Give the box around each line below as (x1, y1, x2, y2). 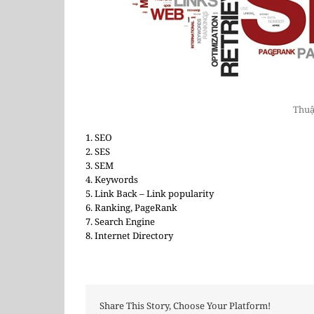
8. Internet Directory (86, 229, 173, 242)
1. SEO (86, 131, 112, 144)
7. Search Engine (86, 215, 155, 228)
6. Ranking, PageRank (86, 201, 177, 214)
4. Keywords (86, 173, 138, 186)
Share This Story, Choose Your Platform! (100, 299, 271, 312)
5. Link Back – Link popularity (86, 187, 214, 200)
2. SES (86, 145, 110, 158)
